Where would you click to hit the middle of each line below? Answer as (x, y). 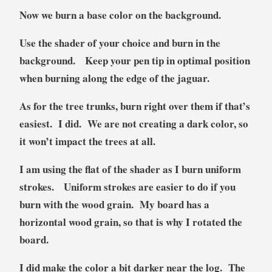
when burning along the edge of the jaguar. (114, 78)
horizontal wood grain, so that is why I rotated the (131, 222)
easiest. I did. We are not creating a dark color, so (134, 124)
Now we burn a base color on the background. (125, 15)
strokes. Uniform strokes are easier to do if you (127, 187)
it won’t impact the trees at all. (87, 141)
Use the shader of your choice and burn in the (120, 43)
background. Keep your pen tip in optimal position (134, 61)
